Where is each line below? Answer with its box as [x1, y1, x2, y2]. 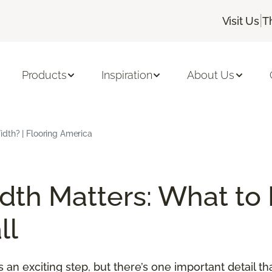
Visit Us [222, 14, 260, 27]
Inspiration [101, 69, 152, 82]
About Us [187, 69, 235, 82]
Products [21, 69, 67, 82]
